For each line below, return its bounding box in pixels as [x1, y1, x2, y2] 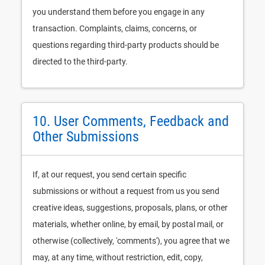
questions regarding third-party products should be [33, 40, 219, 50]
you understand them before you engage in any [33, 7, 205, 17]
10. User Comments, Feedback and [33, 113, 229, 130]
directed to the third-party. [33, 57, 128, 66]
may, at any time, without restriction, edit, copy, [33, 253, 203, 262]
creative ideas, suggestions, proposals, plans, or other [33, 203, 228, 212]
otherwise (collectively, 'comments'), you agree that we [33, 236, 230, 245]
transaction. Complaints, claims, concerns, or [33, 24, 197, 33]
